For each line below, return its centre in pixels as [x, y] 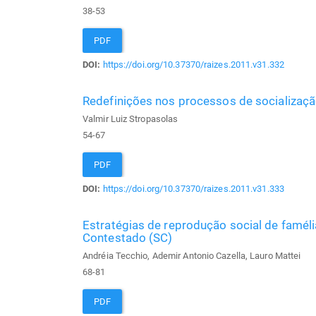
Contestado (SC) [128, 238]
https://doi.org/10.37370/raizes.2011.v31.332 [193, 65]
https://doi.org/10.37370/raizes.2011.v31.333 [193, 189]
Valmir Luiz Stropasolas [130, 119]
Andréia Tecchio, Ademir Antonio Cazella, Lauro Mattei [192, 256]
